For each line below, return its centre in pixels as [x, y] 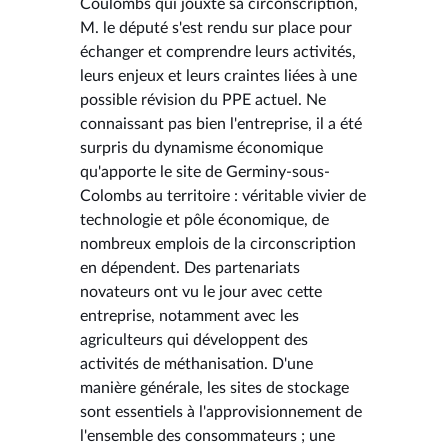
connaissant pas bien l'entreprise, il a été [221, 123]
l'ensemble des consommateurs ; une [207, 435]
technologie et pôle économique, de [204, 219]
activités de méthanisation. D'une [196, 363]
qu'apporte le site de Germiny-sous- [205, 171]
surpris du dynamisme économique [201, 147]
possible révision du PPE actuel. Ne [203, 99]
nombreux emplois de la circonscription [218, 243]
